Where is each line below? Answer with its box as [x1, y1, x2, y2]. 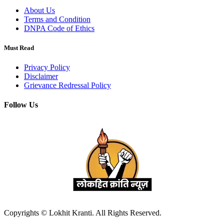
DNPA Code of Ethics [24, 23, 94, 32]
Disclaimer [24, 72, 58, 81]
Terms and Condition [24, 14, 90, 23]
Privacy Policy [24, 63, 70, 72]
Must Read [4, 43, 34, 51]
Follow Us [4, 100, 38, 109]
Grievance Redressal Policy [24, 81, 111, 90]
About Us [24, 5, 55, 14]
